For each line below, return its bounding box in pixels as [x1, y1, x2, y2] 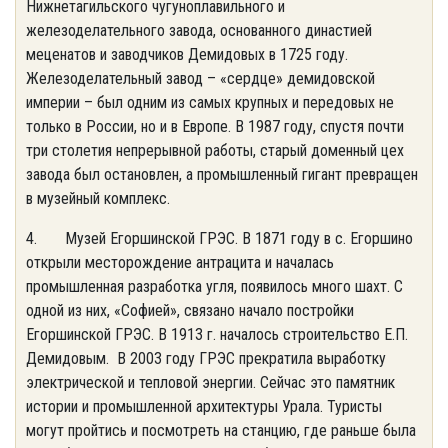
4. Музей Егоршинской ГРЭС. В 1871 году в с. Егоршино [26, 229, 413, 248]
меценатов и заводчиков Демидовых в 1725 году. [26, 45, 348, 64]
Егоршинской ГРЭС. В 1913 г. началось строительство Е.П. [26, 325, 408, 344]
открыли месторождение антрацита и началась [26, 253, 334, 272]
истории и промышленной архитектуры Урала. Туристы [26, 397, 382, 416]
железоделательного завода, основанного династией [26, 21, 372, 40]
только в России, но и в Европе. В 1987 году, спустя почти [26, 117, 404, 136]
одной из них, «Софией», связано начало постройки [26, 301, 354, 320]
